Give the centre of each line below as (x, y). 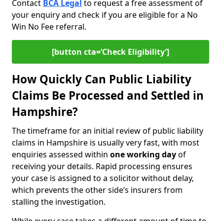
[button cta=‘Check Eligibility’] (110, 52)
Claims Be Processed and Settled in (108, 95)
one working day (143, 154)
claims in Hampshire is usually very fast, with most (106, 143)
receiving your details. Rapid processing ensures (102, 166)
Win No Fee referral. (49, 27)
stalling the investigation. (59, 202)
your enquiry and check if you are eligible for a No (105, 15)
